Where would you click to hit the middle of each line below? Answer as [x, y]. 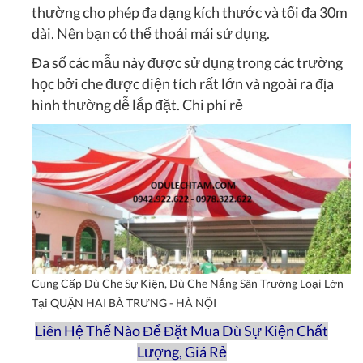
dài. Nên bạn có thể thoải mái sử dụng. [151, 34]
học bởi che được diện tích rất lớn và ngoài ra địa [183, 84]
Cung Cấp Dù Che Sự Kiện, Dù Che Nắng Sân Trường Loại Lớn [188, 283]
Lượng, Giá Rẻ [181, 351]
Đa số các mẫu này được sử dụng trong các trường [187, 63]
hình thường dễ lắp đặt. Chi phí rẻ [137, 105]
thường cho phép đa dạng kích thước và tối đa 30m [190, 13]
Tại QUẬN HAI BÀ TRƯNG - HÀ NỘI [124, 302]
